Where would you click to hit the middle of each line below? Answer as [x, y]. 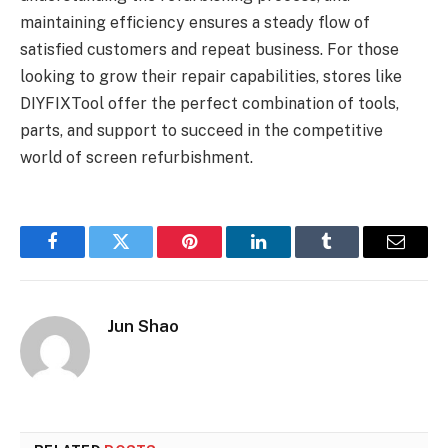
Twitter [145, 256]
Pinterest [220, 256]
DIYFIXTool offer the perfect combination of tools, [209, 104]
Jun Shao [143, 326]
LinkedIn [289, 256]
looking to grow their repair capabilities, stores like [211, 77]
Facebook [85, 256]
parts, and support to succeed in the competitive [201, 131]
